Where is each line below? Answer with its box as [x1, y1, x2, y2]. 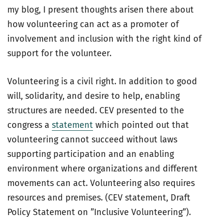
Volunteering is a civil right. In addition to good [7, 76, 197, 87]
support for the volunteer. [7, 48, 111, 59]
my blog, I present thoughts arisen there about [7, 4, 194, 15]
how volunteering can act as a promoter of [7, 19, 179, 30]
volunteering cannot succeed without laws [7, 134, 177, 145]
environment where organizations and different [7, 163, 198, 174]
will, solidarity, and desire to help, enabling [7, 91, 180, 101]
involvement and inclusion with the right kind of [7, 33, 201, 44]
